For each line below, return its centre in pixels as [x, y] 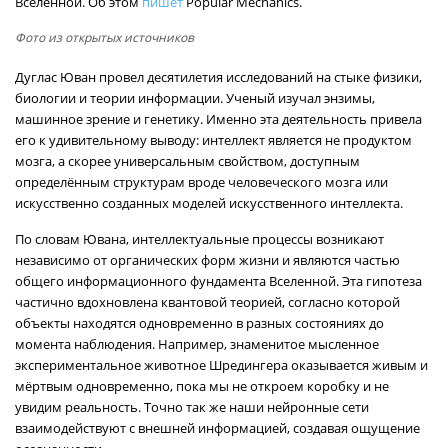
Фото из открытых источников [104, 37]
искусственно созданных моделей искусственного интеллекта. [209, 203]
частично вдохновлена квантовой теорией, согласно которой [207, 302]
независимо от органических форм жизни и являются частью [207, 260]
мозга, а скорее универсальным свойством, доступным [187, 161]
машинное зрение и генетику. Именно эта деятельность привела [218, 119]
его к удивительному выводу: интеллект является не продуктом [213, 140]
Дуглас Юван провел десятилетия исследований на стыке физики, [218, 77]
